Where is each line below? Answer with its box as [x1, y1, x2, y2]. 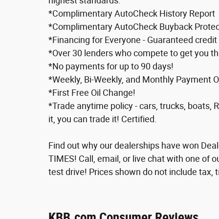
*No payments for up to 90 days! [48, 61, 174, 71]
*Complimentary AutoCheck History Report [48, 8, 215, 19]
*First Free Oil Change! [48, 87, 135, 98]
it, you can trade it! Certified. [48, 113, 157, 124]
